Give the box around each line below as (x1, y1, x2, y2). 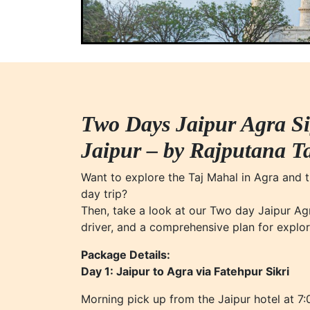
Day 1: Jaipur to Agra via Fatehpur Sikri (81, 264, 289, 278)
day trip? (81, 187, 127, 201)
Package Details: (81, 248, 170, 262)
